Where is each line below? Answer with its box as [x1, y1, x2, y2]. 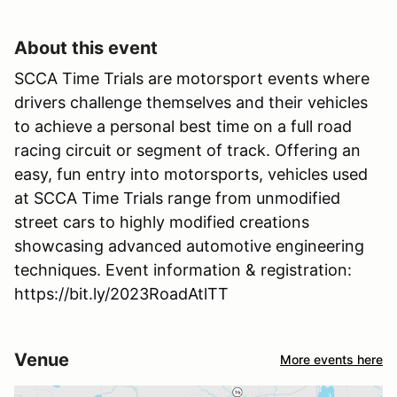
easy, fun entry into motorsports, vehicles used [14, 164, 368, 183]
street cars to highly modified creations [14, 212, 309, 231]
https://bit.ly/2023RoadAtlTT [14, 284, 229, 303]
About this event [14, 36, 158, 58]
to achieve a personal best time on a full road [14, 116, 352, 136]
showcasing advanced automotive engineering [14, 236, 364, 255]
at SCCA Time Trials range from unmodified [14, 188, 340, 207]
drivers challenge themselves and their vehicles [14, 92, 368, 112]
